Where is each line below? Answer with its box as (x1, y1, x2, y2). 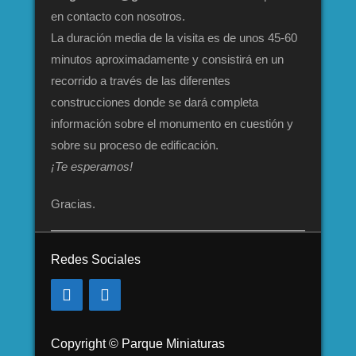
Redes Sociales (51, 253, 141, 266)
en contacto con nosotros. (51, 10, 185, 23)
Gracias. (51, 197, 95, 211)
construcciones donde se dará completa (51, 95, 258, 109)
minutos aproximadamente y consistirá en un (51, 52, 284, 66)
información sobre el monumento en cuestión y (51, 117, 293, 130)
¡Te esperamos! (51, 160, 133, 173)
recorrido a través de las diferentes (51, 74, 230, 87)
